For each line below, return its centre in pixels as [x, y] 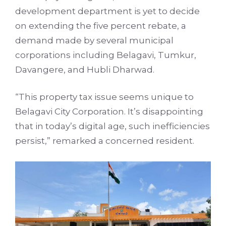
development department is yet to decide [107, 11]
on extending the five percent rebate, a [101, 25]
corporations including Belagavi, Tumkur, [106, 55]
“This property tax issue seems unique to [104, 97]
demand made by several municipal [94, 40]
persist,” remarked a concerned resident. [105, 141]
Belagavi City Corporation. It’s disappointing [109, 112]
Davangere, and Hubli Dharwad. [85, 69]
